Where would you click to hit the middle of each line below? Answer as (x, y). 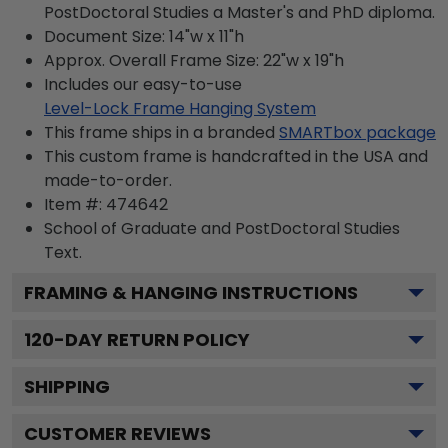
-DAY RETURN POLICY (152, 339)
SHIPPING (67, 386)
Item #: (75, 204)
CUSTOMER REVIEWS (117, 433)
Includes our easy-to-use (143, 84)
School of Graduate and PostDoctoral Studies (222, 228)
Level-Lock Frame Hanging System (180, 108)
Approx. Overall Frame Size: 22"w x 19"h (194, 60)
